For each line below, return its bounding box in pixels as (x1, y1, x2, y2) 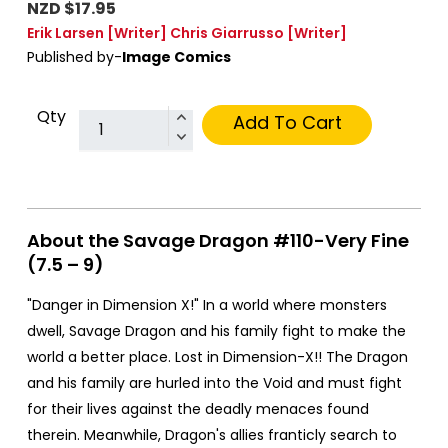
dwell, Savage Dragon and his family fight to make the (27, 320, 406, 341)
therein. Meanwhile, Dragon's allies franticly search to (27, 424, 397, 445)
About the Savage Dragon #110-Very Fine (27, 227, 409, 253)
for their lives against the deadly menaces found (27, 398, 369, 419)
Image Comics (122, 46, 231, 67)
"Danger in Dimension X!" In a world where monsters (27, 294, 387, 315)
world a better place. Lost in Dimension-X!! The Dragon (27, 346, 408, 367)
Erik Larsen (27, 22, 104, 43)
